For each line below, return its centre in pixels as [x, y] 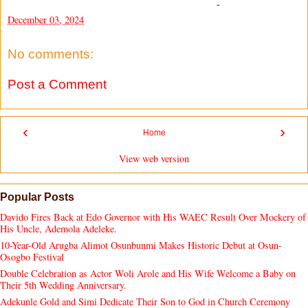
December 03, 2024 [46, 19]
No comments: [51, 54]
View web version [154, 159]
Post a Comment [57, 84]
